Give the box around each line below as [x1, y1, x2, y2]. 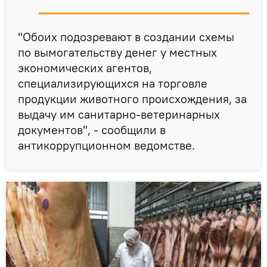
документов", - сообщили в [18, 122, 166, 137]
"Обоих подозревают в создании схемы [18, 29, 234, 44]
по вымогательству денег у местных [18, 45, 217, 60]
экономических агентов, [18, 60, 152, 75]
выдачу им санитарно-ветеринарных [18, 107, 220, 122]
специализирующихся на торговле [18, 76, 207, 91]
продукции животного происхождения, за [18, 91, 247, 106]
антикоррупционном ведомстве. [18, 138, 198, 153]
